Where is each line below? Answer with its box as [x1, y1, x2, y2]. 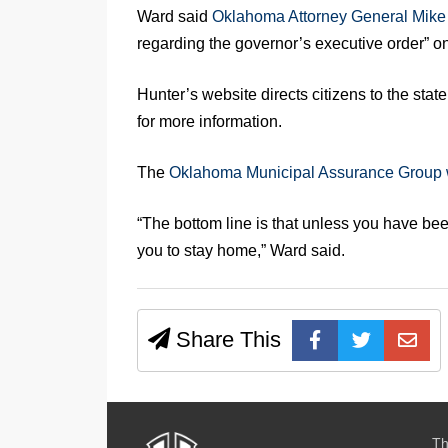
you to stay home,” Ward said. [137, 241, 345, 259]
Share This [170, 326, 281, 352]
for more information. [137, 112, 282, 130]
